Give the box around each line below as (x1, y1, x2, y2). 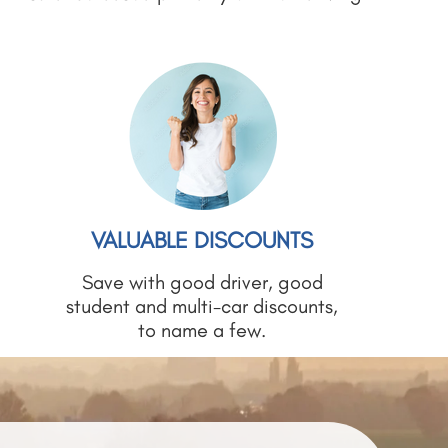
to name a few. (138, 318, 267, 342)
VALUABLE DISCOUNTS (91, 226, 314, 254)
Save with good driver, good (81, 270, 323, 294)
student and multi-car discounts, (66, 294, 339, 318)
